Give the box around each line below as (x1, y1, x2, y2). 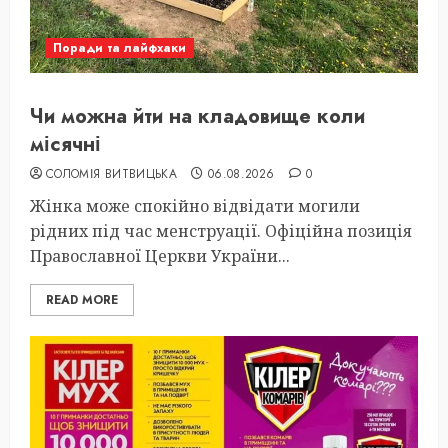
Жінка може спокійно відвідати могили (30, 195, 360, 217)
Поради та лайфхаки (53, 39, 186, 57)
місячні (30, 130, 101, 159)
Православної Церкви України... (30, 245, 290, 267)
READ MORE (46, 291, 118, 309)
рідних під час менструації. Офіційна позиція (30, 220, 412, 242)
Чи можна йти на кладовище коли (30, 102, 365, 131)
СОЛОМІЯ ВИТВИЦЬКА (46, 165, 178, 183)
